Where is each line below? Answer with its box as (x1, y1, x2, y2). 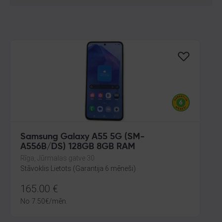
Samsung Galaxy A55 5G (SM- (20, 132, 145, 141)
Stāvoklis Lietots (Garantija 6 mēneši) (20, 165, 136, 172)
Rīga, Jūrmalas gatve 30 (20, 154, 95, 162)
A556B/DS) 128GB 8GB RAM (20, 142, 135, 151)
